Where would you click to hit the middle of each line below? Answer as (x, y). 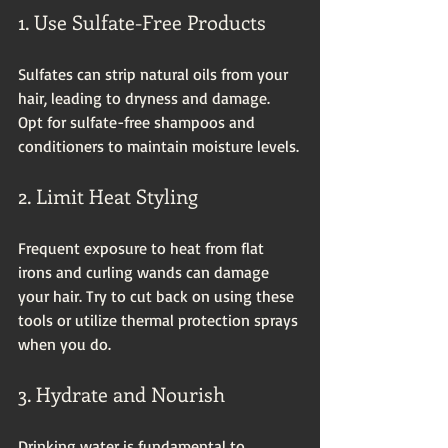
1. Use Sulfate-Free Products (142, 21)
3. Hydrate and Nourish (121, 393)
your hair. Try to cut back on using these (158, 295)
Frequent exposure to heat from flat (143, 247)
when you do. (64, 343)
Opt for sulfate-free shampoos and (138, 121)
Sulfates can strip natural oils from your (155, 73)
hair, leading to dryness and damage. (146, 97)
